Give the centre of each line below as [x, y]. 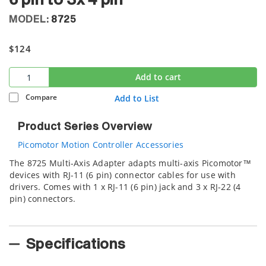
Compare [42, 97]
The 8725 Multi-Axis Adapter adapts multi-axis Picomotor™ [130, 163]
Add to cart [158, 77]
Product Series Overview [85, 127]
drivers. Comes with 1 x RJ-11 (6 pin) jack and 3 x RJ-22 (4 [125, 187]
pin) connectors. [43, 199]
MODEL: [30, 20]
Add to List [137, 99]
